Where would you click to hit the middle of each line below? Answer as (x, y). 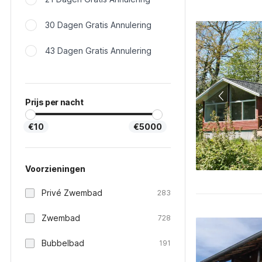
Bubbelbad (63, 243)
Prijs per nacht (54, 102)
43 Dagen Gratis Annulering (98, 51)
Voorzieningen (55, 169)
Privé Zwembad (72, 193)
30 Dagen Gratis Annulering (98, 25)
